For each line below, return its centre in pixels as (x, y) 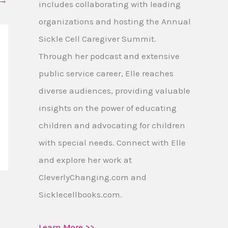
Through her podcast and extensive (109, 56)
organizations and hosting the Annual (115, 21)
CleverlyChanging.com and (93, 177)
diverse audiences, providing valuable (115, 90)
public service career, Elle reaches (106, 73)
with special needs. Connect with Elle (112, 142)
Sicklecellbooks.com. (80, 194)
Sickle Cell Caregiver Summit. (97, 38)
